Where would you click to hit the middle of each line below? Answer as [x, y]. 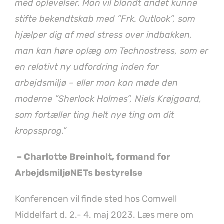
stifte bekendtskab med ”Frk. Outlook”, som [105, 19]
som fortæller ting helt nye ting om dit [95, 115]
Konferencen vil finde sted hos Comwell [96, 199]
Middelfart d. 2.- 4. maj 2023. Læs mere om [104, 215]
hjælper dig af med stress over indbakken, [104, 35]
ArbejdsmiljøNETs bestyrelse [79, 173]
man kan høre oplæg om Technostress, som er [112, 51]
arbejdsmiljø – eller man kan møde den [96, 83]
